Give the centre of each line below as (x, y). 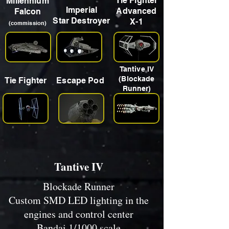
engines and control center (79, 214)
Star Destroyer (82, 21)
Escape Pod (80, 81)
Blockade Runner (79, 186)
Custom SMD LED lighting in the (79, 200)
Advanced (136, 11)
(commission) (28, 23)
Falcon (28, 12)
